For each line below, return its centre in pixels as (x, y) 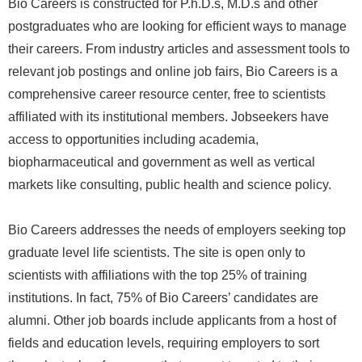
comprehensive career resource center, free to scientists (167, 94)
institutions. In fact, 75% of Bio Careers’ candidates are (163, 298)
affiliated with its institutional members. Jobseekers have (168, 117)
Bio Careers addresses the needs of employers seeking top (177, 230)
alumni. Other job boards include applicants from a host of (172, 320)
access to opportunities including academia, (133, 139)
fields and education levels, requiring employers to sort (164, 343)
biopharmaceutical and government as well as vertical (162, 162)
